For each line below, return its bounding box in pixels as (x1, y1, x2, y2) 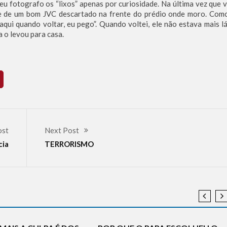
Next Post (45, 126, 79, 135)
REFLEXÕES (107, 208, 135, 215)
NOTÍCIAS (50, 208, 73, 215)
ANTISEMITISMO (107, 179, 147, 185)
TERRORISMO (45, 139, 94, 149)
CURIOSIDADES (159, 179, 196, 185)
